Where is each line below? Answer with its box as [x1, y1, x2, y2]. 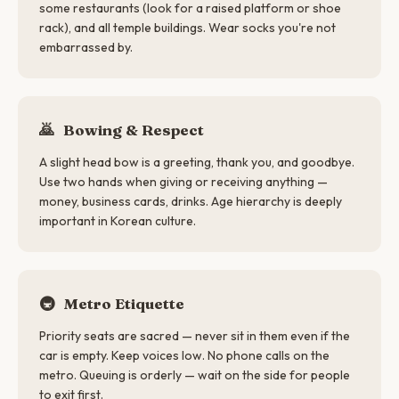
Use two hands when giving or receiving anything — [39, 174, 328, 190]
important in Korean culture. [39, 213, 196, 229]
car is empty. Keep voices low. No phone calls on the [39, 347, 330, 363]
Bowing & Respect [60, 120, 204, 139]
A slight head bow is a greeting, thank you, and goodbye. [39, 154, 354, 170]
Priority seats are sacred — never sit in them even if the [39, 328, 350, 344]
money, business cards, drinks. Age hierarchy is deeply [39, 193, 342, 209]
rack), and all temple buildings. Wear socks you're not [39, 20, 336, 36]
